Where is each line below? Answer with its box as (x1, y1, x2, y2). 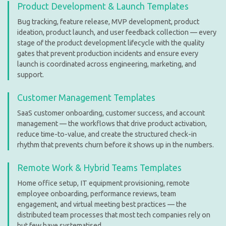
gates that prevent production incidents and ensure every (17, 49, 198, 58)
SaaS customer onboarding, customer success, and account (17, 108, 205, 117)
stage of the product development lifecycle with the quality (17, 38, 204, 47)
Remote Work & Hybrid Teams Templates (17, 162, 182, 173)
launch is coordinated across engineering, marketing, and (17, 60, 196, 68)
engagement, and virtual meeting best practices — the (17, 200, 187, 208)
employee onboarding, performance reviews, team (17, 189, 176, 198)
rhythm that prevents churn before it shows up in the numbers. (17, 140, 214, 149)
